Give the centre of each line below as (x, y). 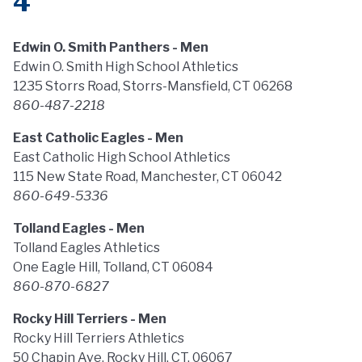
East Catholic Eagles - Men (98, 138)
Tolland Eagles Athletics (86, 248)
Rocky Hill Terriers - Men (90, 319)
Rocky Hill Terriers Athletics (99, 338)
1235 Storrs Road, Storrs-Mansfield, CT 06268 (153, 86)
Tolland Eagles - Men (79, 228)
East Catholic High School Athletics (122, 157)
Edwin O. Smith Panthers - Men (111, 47)
